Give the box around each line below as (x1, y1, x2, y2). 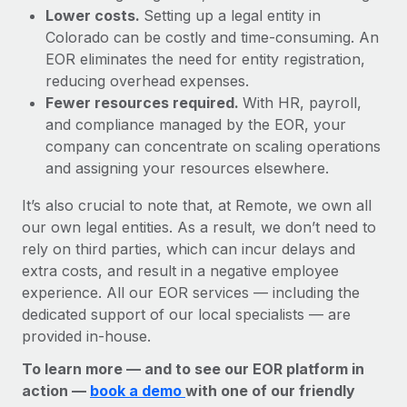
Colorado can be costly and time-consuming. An (45, 27, 379, 46)
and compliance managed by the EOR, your (45, 114, 346, 134)
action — (22, 381, 90, 400)
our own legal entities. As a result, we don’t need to (22, 217, 376, 236)
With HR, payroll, (243, 93, 362, 112)
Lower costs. (45, 5, 144, 25)
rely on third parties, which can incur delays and (22, 239, 355, 258)
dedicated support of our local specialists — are (22, 304, 351, 323)
